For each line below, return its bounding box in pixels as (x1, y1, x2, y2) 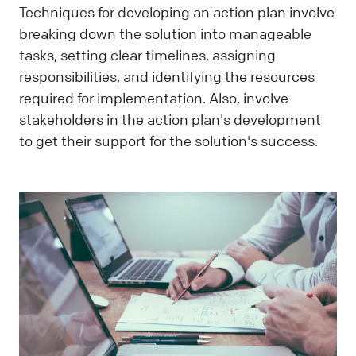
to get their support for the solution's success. (19, 131, 318, 149)
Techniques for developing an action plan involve (19, 2, 335, 21)
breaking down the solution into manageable (19, 24, 311, 42)
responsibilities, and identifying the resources (19, 67, 315, 85)
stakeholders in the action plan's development (19, 110, 321, 128)
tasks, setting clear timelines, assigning (19, 45, 276, 64)
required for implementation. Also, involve (19, 88, 288, 106)
